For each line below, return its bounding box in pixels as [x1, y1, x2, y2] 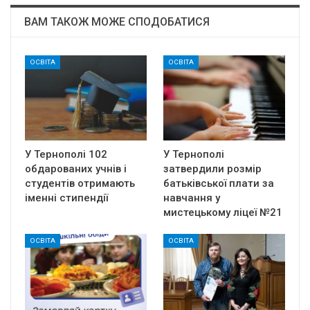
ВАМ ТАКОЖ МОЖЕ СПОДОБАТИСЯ [24, 15, 210, 28]
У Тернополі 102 [25, 148, 107, 161]
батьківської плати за [163, 177, 274, 190]
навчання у [163, 192, 220, 205]
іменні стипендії [25, 192, 108, 205]
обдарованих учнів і [25, 163, 127, 176]
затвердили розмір [163, 163, 262, 176]
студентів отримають [25, 177, 135, 190]
